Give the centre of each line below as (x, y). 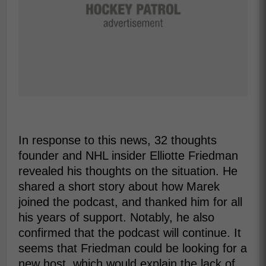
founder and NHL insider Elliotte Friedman (128, 155)
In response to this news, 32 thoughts (118, 140)
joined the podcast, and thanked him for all (130, 202)
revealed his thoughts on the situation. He (128, 171)
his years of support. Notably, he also (116, 217)
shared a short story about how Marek (119, 186)
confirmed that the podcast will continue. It (130, 232)
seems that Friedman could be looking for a (133, 248)
